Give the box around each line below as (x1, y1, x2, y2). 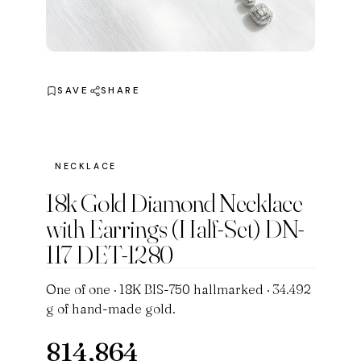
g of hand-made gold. (46, 301, 176, 317)
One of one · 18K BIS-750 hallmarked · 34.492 (46, 281, 312, 298)
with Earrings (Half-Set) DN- (46, 213, 304, 245)
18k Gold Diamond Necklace (46, 187, 303, 219)
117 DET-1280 (46, 239, 173, 271)
